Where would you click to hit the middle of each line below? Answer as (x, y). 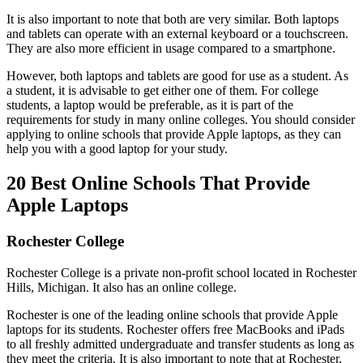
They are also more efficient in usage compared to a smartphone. (171, 49)
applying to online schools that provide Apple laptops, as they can (174, 135)
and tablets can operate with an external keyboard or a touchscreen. (177, 34)
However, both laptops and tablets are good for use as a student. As (177, 76)
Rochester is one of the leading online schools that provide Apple (172, 314)
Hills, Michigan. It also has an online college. (122, 287)
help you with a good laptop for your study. (119, 149)
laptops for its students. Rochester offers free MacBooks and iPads (175, 329)
